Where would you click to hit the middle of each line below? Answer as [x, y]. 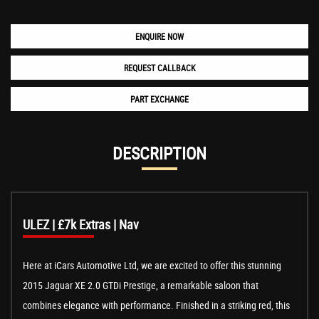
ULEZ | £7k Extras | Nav [81, 225]
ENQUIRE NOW [159, 37]
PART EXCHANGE [159, 99]
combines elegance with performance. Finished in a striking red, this [156, 305]
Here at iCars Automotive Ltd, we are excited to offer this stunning [152, 266]
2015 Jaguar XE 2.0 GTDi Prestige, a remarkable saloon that [141, 286]
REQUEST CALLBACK [159, 68]
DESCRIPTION [159, 153]
